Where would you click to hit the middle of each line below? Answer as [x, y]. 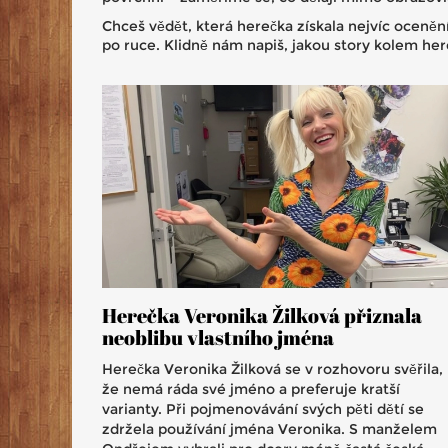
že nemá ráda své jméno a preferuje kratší [251, 388]
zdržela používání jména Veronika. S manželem [269, 428]
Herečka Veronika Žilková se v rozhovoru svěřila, [272, 368]
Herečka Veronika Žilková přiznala [262, 315]
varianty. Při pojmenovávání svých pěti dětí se [263, 408]
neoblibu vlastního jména [218, 337]
